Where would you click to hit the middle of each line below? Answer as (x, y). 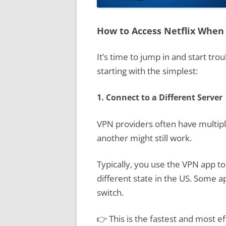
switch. (110, 192)
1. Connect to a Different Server (160, 97)
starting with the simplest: (147, 71)
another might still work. (144, 138)
